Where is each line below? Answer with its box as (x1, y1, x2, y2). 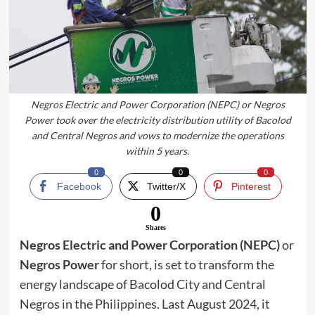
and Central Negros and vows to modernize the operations (31, 129, 284, 142)
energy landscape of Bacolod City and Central (19, 276, 266, 292)
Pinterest (231, 181, 271, 193)
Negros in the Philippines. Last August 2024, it (19, 296, 270, 312)
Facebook (57, 181, 101, 193)
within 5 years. (126, 145, 189, 157)
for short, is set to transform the (98, 257, 274, 273)
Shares (146, 224, 166, 232)
